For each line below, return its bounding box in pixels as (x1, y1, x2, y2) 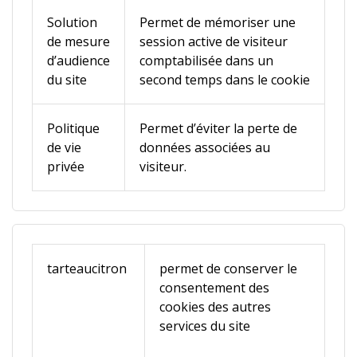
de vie (47, 139, 81, 156)
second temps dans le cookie (139, 71, 310, 88)
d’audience (47, 52, 110, 69)
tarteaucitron (47, 260, 130, 277)
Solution (47, 14, 97, 31)
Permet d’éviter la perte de (139, 120, 297, 137)
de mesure (47, 33, 110, 50)
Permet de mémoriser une (139, 14, 296, 31)
